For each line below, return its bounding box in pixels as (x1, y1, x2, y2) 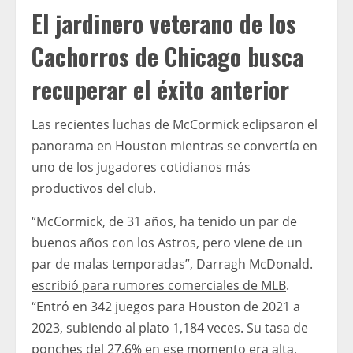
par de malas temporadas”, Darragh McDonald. (32, 255, 313, 273)
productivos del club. (32, 180, 156, 198)
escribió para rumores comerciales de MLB (32, 277, 286, 295)
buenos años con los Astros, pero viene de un (32, 234, 303, 252)
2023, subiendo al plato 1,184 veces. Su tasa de (32, 319, 308, 337)
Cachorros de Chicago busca (32, 39, 303, 75)
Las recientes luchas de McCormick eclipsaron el (32, 116, 318, 134)
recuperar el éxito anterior (32, 72, 289, 108)
